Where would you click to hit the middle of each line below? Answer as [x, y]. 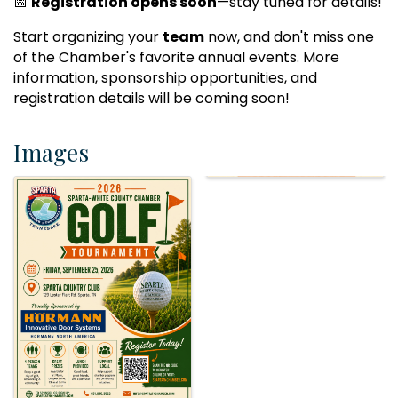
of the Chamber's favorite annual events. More [176, 57]
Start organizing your [88, 36]
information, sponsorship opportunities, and [165, 77]
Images [51, 152]
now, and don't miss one [289, 36]
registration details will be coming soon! [151, 98]
